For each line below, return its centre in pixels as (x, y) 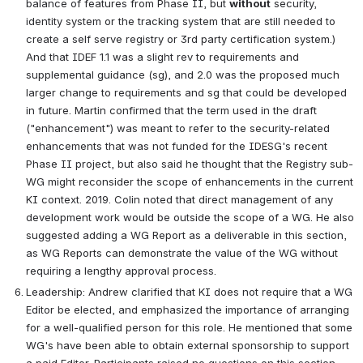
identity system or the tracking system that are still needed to (181, 21)
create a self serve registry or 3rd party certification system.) (181, 38)
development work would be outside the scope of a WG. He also (190, 217)
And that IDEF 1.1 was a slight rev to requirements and (162, 56)
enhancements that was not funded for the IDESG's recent (177, 145)
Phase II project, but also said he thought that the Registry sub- (190, 163)
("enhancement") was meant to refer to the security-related (178, 128)
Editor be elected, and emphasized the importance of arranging (188, 309)
